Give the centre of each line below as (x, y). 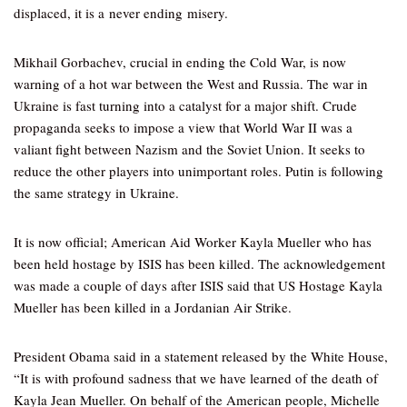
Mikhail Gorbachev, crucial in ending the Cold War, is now (180, 62)
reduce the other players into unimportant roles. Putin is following (199, 171)
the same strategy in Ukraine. (96, 193)
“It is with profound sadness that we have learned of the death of (196, 378)
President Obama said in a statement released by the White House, (201, 356)
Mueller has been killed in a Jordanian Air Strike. (153, 307)
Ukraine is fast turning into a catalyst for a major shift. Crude (185, 105)
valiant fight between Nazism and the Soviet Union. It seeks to (189, 149)
